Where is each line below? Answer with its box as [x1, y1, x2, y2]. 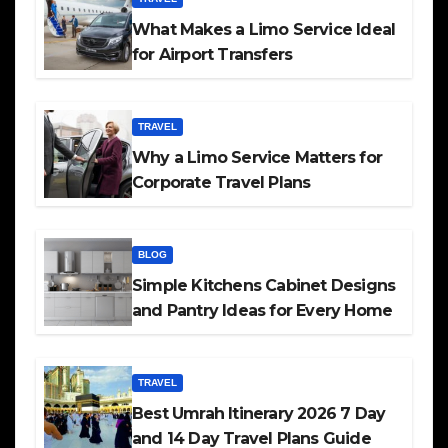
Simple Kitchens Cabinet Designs [132, 276, 396, 296]
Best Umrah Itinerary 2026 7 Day [132, 404, 386, 424]
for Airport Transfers [132, 45, 293, 65]
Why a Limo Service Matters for [132, 148, 382, 168]
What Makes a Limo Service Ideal [132, 20, 396, 40]
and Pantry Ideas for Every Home [132, 301, 393, 321]
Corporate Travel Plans [132, 173, 311, 193]
